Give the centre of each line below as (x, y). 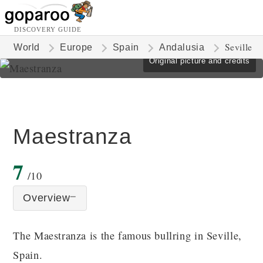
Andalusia (182, 47)
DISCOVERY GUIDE (48, 29)
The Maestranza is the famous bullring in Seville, (127, 236)
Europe (76, 47)
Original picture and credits (199, 61)
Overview (47, 198)
